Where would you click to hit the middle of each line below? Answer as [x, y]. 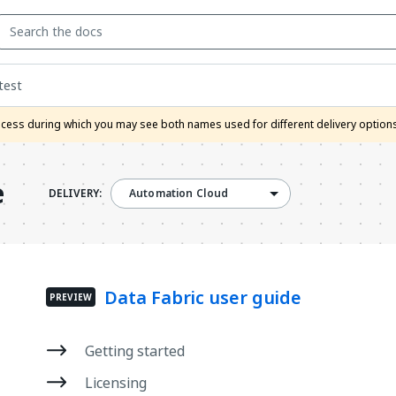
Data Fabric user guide [203, 298]
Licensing [116, 383]
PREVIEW [71, 297]
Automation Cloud [179, 193]
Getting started [135, 351]
